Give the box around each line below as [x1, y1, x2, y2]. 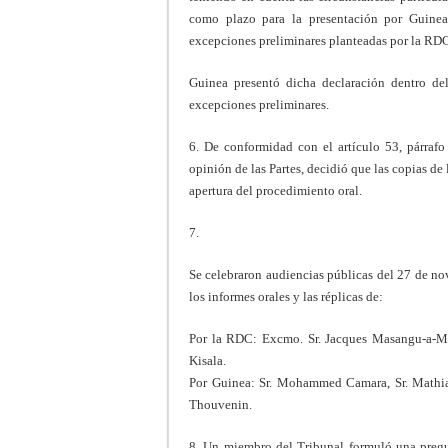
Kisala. [189, 352, 226, 368]
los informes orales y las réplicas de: [189, 288, 383, 304]
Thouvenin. [189, 396, 252, 412]
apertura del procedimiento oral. [189, 182, 362, 198]
